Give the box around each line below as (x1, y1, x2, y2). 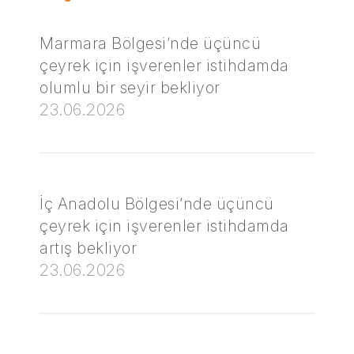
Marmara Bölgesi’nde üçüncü (40, 34, 261, 53)
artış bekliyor (40, 239, 137, 258)
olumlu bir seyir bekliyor (40, 78, 220, 97)
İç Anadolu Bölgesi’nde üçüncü (40, 194, 274, 213)
